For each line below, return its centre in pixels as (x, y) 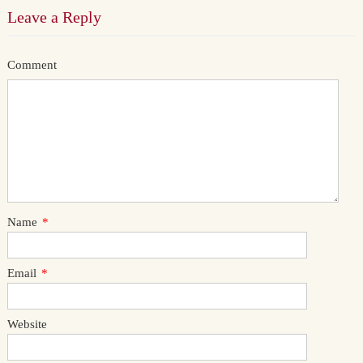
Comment (32, 65)
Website (27, 324)
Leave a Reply (54, 17)
